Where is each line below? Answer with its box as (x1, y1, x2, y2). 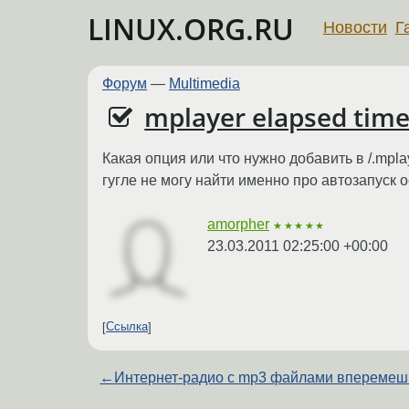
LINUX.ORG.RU (88, 9, 294, 48)
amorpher (207, 215, 269, 232)
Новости (323, 17, 387, 37)
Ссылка (106, 320, 148, 334)
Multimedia (169, 76, 240, 91)
